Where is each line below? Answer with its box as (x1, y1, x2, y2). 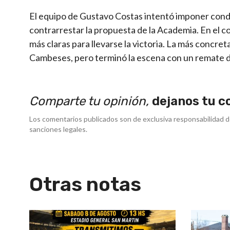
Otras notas (29, 172, 141, 196)
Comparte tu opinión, (29, 93, 152, 108)
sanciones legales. (29, 124, 87, 133)
